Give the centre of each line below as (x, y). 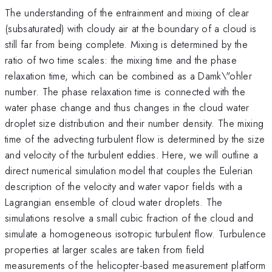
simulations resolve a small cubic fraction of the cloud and (129, 218)
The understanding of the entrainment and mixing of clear (127, 12)
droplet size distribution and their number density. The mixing (134, 123)
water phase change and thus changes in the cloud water (127, 107)
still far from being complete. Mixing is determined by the (126, 44)
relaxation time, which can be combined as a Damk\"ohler (129, 76)
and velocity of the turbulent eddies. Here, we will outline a (131, 155)
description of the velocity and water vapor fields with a (124, 186)
